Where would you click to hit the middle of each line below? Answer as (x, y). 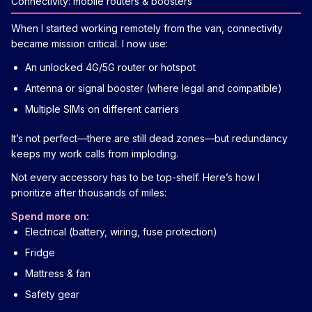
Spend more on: (50, 216)
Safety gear (52, 294)
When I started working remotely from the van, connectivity (147, 28)
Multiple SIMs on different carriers (102, 109)
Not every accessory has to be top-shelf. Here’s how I (135, 177)
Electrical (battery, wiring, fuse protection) (121, 231)
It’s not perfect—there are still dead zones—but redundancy (149, 138)
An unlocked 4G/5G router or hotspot (110, 67)
